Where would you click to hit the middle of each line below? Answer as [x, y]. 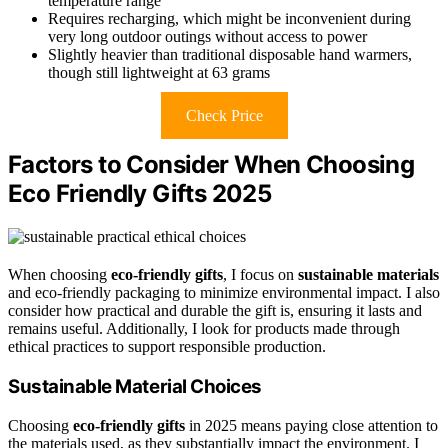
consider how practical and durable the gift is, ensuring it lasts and [215, 311]
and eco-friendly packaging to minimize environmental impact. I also [224, 293]
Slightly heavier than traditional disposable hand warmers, [230, 55]
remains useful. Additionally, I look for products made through [204, 329]
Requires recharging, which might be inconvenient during [229, 19]
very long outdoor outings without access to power [207, 37]
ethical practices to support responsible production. [167, 347]
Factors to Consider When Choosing [211, 165]
